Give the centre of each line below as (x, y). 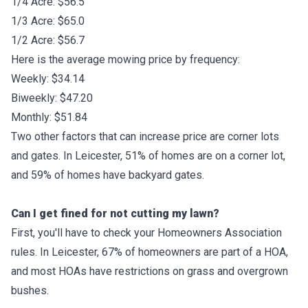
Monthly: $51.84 (49, 117)
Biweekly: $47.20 (52, 98)
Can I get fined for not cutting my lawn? (115, 213)
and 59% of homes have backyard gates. (108, 175)
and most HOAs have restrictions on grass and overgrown (150, 271)
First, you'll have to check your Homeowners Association (146, 232)
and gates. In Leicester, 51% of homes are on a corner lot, (148, 155)
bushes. (30, 290)
